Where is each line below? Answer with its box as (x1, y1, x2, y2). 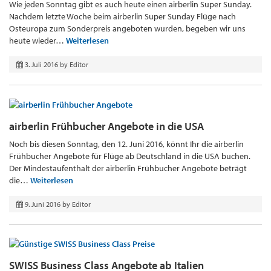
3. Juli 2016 (25, 59, 58, 69)
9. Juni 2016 (25, 199, 60, 209)
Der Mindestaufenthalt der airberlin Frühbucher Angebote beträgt (9, 162, 247, 174)
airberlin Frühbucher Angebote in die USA (9, 119, 204, 133)
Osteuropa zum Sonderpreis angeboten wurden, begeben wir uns (9, 22, 246, 34)
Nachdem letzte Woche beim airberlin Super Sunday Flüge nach (9, 10, 236, 22)
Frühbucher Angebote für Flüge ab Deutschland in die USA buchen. (9, 150, 250, 162)
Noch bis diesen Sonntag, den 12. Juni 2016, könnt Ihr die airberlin (9, 138, 244, 149)
